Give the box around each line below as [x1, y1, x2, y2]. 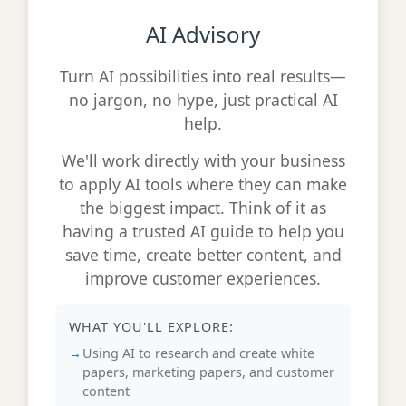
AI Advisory [146, 19, 260, 49]
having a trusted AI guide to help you [62, 220, 344, 242]
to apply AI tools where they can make [59, 173, 347, 195]
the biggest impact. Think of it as [80, 197, 326, 218]
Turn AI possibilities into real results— [60, 65, 346, 87]
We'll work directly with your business [61, 150, 345, 171]
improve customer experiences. [85, 267, 321, 289]
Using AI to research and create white [82, 344, 314, 362]
